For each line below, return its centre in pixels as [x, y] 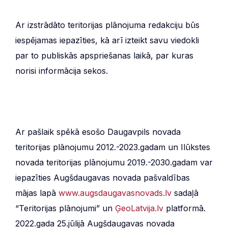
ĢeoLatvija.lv [139, 208]
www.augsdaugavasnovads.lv [115, 193]
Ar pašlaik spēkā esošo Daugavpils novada [98, 132]
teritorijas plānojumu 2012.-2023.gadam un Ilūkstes [113, 147]
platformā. [184, 208]
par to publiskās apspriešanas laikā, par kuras [104, 55]
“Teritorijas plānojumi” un [65, 208]
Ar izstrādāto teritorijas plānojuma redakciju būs [107, 25]
